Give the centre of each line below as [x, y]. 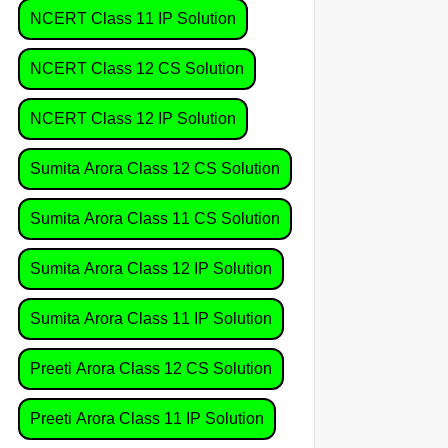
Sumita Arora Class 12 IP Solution [151, 268]
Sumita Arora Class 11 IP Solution [151, 318]
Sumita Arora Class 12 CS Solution [155, 168]
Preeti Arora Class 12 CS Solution [151, 368]
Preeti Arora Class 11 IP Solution [147, 418]
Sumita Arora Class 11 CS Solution [155, 218]
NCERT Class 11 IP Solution [133, 18]
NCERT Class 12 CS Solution [137, 68]
